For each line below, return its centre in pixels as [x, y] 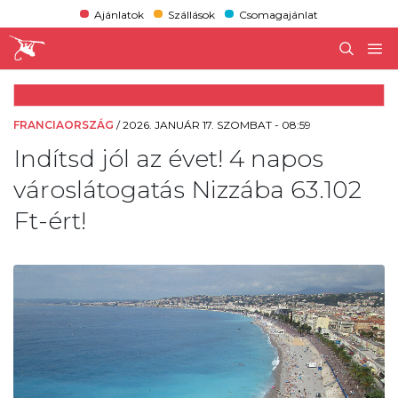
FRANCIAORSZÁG [64, 124]
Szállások [191, 14]
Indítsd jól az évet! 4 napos [168, 158]
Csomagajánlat [279, 14]
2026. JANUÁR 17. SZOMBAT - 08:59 [217, 124]
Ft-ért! [50, 220]
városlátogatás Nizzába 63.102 [187, 189]
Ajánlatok [119, 14]
